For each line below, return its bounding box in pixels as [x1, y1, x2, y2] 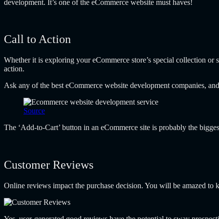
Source [23, 107, 45, 115]
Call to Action [4, 33, 71, 46]
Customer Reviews [4, 158, 93, 172]
